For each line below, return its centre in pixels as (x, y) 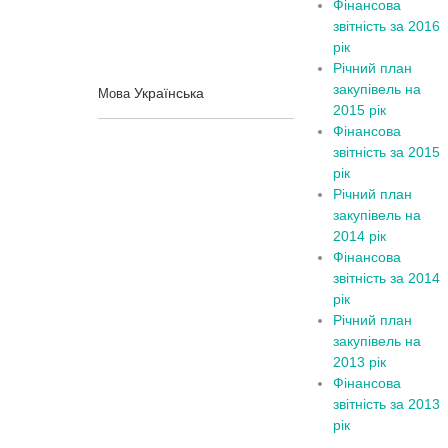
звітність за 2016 (387, 26)
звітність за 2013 (387, 404)
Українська (169, 93)
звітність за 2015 (387, 152)
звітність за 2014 (387, 278)
